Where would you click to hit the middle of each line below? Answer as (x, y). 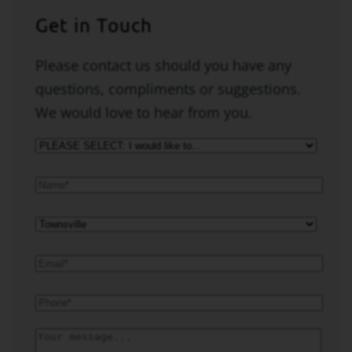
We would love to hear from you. (144, 112)
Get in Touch (94, 25)
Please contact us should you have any (163, 65)
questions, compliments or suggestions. (168, 89)
